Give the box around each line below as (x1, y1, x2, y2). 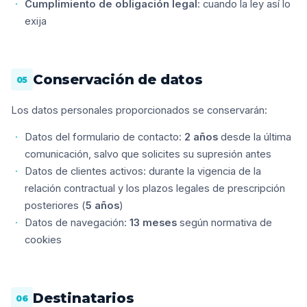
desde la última (218, 131, 291, 143)
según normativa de (177, 217, 272, 229)
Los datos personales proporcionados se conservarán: (11, 104, 267, 116)
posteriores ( (25, 199, 86, 212)
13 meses (130, 217, 177, 229)
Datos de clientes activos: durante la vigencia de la (25, 165, 261, 177)
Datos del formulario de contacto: (25, 131, 184, 143)
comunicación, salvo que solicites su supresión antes (25, 148, 271, 160)
